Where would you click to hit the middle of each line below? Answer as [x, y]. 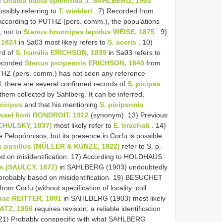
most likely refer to [83, 125]
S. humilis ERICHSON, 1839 [61, 52]
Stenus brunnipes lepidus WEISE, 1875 [89, 31]
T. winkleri [75, 11]
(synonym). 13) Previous [128, 115]
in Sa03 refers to [134, 52]
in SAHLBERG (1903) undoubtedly [112, 167]
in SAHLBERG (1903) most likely [113, 198]
